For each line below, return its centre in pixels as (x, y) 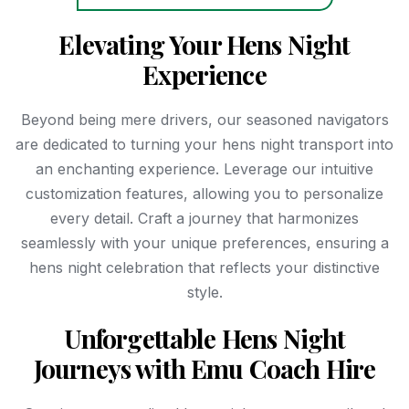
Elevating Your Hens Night (204, 44)
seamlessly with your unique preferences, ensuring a (204, 242)
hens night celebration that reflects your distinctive (204, 267)
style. (204, 292)
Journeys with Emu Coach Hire (204, 368)
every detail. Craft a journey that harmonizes (204, 218)
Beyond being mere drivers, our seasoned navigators (204, 119)
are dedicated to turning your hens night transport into (204, 144)
